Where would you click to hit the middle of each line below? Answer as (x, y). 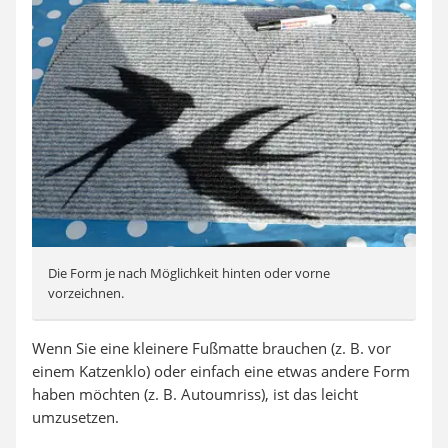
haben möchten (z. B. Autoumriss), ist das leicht (195, 394)
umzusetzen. (75, 417)
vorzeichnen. (86, 293)
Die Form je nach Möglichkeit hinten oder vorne (189, 273)
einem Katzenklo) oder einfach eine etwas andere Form (221, 371)
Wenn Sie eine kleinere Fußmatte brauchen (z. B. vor (211, 348)
